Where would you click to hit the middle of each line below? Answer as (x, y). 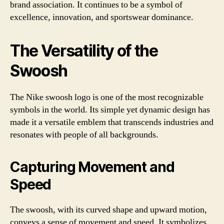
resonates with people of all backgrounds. (84, 134)
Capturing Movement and (92, 167)
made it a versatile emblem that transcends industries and (112, 122)
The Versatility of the (84, 50)
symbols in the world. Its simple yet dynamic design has (110, 109)
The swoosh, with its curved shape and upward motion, (108, 209)
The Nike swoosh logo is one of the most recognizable (107, 97)
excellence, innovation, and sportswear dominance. (102, 17)
